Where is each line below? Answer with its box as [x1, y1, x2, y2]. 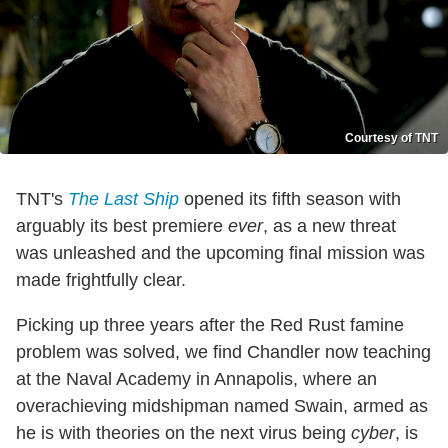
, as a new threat [263, 215, 396, 236]
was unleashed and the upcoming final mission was [16, 242, 425, 263]
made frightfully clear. [16, 269, 186, 290]
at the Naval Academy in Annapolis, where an [16, 368, 377, 389]
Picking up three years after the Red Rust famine [16, 314, 404, 335]
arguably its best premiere [16, 215, 228, 236]
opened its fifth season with [179, 188, 401, 209]
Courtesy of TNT [345, 130, 438, 145]
